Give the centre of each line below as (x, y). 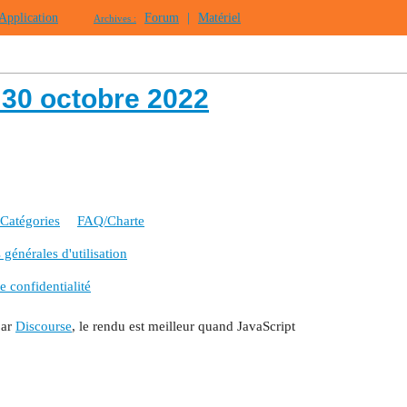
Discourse (44, 326)
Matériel (219, 18)
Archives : (115, 19)
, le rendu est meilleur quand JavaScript (184, 326)
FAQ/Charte (111, 221)
